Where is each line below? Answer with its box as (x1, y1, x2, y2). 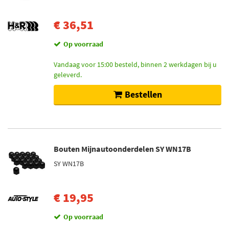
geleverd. (54, 70, 82, 79)
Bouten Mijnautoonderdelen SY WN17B (54, 144, 191, 154)
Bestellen (124, 88, 162, 100)
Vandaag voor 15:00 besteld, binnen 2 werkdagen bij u (54, 60, 217, 69)
